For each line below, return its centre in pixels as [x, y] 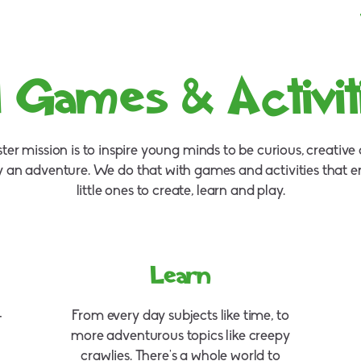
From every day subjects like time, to [180, 317]
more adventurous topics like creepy [180, 337]
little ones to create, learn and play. [180, 192]
